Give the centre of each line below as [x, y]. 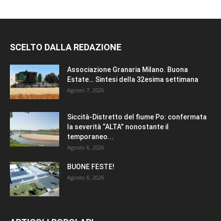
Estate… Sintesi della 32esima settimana [133, 80]
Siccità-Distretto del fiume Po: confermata [137, 117]
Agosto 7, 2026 [86, 90]
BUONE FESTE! [91, 167]
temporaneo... [90, 137]
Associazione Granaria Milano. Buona [128, 70]
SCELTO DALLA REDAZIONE [66, 47]
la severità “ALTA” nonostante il [118, 127]
